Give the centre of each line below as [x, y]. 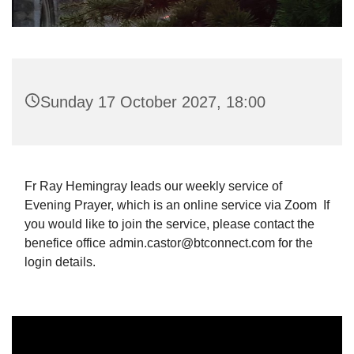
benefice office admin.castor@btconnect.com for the [169, 243]
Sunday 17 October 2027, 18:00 [153, 102]
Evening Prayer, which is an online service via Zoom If [177, 205]
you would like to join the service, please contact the [169, 224]
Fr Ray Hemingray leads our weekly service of [153, 186]
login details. [60, 262]
